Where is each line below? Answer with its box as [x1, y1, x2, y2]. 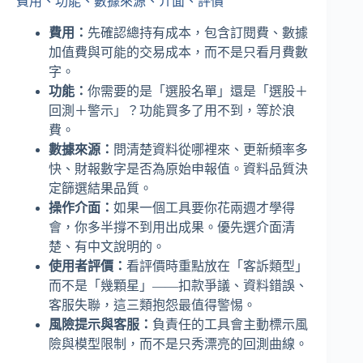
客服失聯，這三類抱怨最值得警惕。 [49, 297, 256, 312]
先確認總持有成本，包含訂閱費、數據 [88, 25, 308, 40]
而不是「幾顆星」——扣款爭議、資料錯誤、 [49, 278, 308, 293]
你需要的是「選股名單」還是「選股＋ [88, 83, 308, 98]
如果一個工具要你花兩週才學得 [113, 200, 295, 215]
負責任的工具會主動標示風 [152, 317, 308, 331]
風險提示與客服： [49, 317, 152, 331]
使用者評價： [49, 258, 126, 273]
